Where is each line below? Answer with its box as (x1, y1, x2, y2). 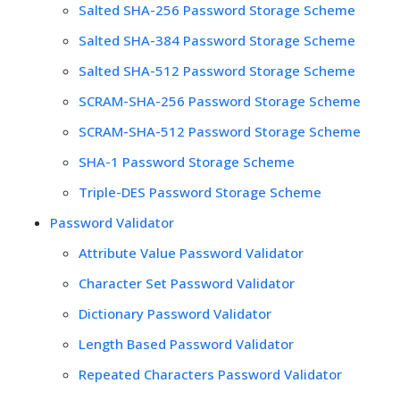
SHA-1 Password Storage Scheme (79, 152, 295, 171)
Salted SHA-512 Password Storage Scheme (79, 61, 355, 79)
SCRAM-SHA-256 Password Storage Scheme (79, 91, 361, 110)
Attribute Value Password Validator (79, 243, 304, 262)
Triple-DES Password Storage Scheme (79, 182, 321, 201)
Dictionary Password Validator (79, 304, 271, 322)
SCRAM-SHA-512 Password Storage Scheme (79, 121, 361, 140)
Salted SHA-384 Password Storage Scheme (79, 30, 355, 49)
